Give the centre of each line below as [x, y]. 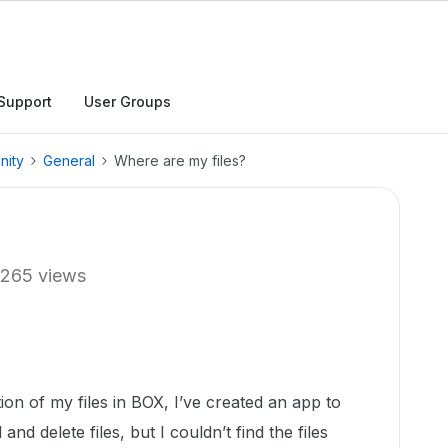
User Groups [127, 101]
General [69, 160]
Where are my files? [180, 160]
